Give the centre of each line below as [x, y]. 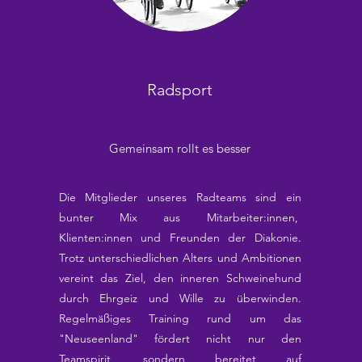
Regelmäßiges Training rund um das [180, 318]
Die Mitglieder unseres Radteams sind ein [180, 197]
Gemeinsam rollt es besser [180, 148]
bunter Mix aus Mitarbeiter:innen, [180, 217]
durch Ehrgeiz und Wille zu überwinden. [180, 298]
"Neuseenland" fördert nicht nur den [180, 339]
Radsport [180, 90]
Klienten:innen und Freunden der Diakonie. [180, 238]
